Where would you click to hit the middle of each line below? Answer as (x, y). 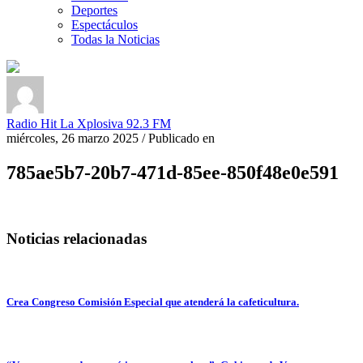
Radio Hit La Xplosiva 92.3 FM (89, 124)
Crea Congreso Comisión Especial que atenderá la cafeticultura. (153, 301)
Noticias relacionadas (77, 238)
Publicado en (181, 139)
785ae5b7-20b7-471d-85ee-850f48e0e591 (173, 173)
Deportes (94, 11)
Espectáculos (105, 25)
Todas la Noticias (115, 40)
